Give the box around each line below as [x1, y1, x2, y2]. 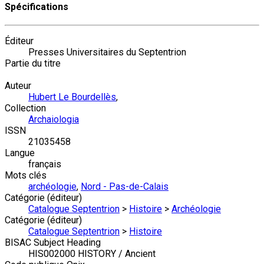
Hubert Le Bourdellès [28, 91, 116, 103]
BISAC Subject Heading [5, 237, 101, 249]
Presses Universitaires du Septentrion [28, 47, 186, 58]
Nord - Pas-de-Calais [81, 181, 169, 193]
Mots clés [5, 170, 47, 181]
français [28, 159, 61, 170]
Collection [5, 103, 46, 114]
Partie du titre [5, 58, 61, 70]
